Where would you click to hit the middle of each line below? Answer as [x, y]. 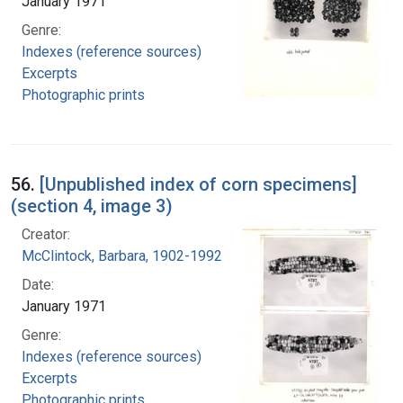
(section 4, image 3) [92, 206]
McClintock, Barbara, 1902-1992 [122, 256]
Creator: [46, 235]
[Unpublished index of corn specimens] [198, 185]
